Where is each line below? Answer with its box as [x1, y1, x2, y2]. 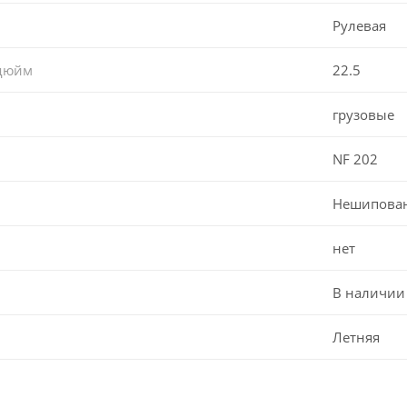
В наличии [333, 283, 405, 302]
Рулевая [333, 15, 386, 35]
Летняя [333, 327, 380, 346]
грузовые [333, 104, 394, 124]
